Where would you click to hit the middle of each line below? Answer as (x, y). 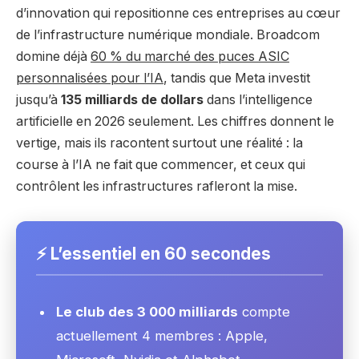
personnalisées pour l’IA (90, 79)
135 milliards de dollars (132, 100)
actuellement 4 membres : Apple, (162, 336)
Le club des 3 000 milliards (147, 312)
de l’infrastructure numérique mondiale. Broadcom (168, 35)
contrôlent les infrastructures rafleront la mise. (157, 187)
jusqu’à (38, 100)
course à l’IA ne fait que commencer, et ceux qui (161, 165)
